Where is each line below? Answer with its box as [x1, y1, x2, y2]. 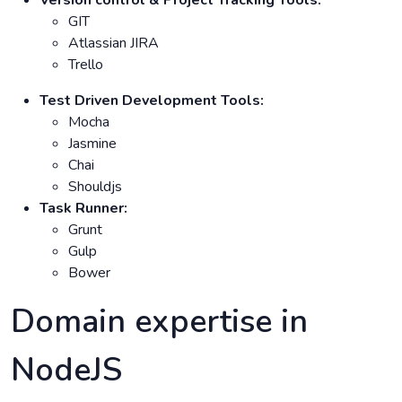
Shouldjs [68, 176, 122, 197]
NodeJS [11, 347, 122, 392]
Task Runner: [39, 197, 127, 218]
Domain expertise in [11, 299, 308, 344]
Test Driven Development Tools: [39, 90, 264, 110]
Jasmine [68, 133, 117, 153]
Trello [68, 54, 103, 74]
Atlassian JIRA [68, 32, 159, 53]
